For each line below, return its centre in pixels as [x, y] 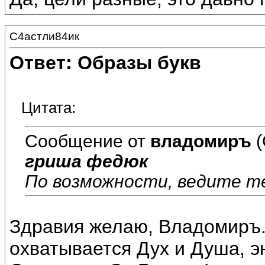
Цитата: [49, 108]
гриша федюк [86, 161]
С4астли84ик [44, 36]
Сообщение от [88, 141]
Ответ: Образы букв [105, 63]
